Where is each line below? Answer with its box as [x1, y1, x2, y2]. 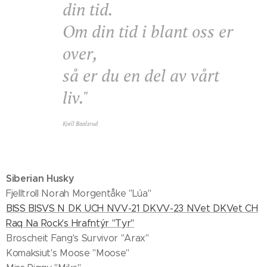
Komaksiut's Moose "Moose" [6, 247, 129, 259]
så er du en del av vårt [63, 64, 219, 86]
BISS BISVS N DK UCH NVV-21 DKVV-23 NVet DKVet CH [6, 203, 258, 214]
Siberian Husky [6, 172, 74, 185]
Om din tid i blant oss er [63, 20, 233, 42]
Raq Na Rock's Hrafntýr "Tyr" [6, 218, 135, 229]
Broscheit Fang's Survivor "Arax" [6, 232, 149, 244]
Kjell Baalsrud [63, 120, 98, 128]
